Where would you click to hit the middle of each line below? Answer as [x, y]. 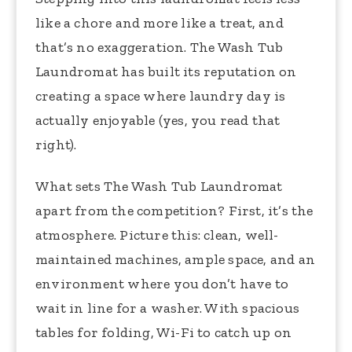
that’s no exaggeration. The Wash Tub [159, 48]
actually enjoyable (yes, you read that [158, 121]
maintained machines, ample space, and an [176, 260]
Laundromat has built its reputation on [166, 72]
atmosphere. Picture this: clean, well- [157, 235]
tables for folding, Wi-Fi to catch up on [164, 333]
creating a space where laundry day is [161, 96]
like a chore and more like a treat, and [159, 23]
